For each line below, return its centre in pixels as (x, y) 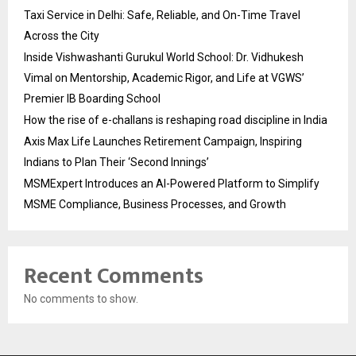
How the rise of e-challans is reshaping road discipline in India (176, 120)
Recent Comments (114, 276)
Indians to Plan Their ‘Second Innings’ (116, 162)
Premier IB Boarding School (92, 98)
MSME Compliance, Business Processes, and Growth (155, 204)
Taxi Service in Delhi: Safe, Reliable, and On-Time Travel (162, 15)
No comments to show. (81, 298)
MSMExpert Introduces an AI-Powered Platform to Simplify (172, 183)
